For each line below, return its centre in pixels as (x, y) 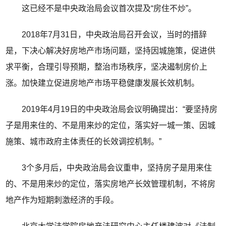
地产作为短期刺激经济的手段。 (62, 200)
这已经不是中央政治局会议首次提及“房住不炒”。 (101, 9)
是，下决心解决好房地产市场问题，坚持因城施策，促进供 (111, 51)
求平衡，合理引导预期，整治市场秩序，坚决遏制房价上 (107, 67)
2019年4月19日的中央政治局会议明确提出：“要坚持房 (112, 109)
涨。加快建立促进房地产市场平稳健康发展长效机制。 (103, 83)
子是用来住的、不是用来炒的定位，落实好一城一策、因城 (111, 126)
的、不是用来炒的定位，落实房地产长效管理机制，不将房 (111, 184)
